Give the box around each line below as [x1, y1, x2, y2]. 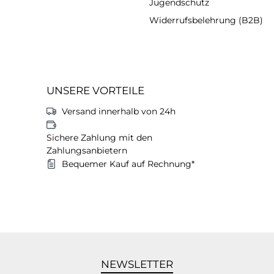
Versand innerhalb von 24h [62, 105, 176, 117]
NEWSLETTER [101, 257, 173, 270]
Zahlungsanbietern [46, 144, 127, 156]
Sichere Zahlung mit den [46, 131, 152, 143]
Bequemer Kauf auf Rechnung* [62, 158, 194, 169]
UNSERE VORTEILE [46, 84, 144, 97]
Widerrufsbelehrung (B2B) [149, 14, 263, 26]
